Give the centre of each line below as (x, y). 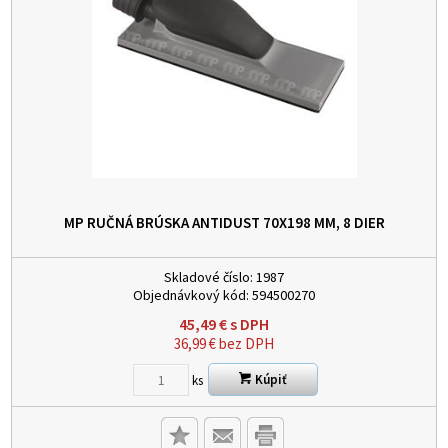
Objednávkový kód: (191, 295)
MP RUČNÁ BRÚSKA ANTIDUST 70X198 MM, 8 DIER (224, 223)
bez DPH (245, 344)
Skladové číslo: (208, 277)
